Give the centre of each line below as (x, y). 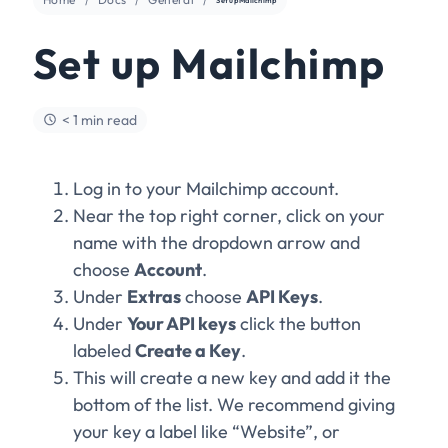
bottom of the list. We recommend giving (234, 404)
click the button (298, 323)
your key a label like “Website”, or (206, 431)
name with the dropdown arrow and (216, 242)
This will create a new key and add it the (232, 377)
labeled (104, 350)
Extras (154, 296)
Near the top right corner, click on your (229, 215)
